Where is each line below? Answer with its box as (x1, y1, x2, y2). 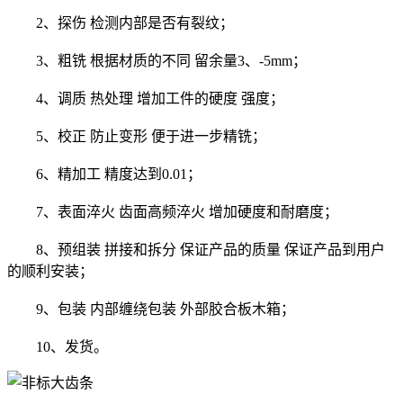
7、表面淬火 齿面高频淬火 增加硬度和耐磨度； (7, 204, 338, 220)
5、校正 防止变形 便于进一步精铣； (7, 129, 266, 145)
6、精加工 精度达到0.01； (7, 166, 201, 183)
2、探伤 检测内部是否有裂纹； (7, 15, 234, 31)
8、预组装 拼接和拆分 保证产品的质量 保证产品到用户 (7, 242, 385, 258)
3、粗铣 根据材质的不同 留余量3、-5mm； (7, 53, 307, 69)
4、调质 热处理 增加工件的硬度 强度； (7, 91, 284, 107)
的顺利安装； (7, 264, 94, 280)
